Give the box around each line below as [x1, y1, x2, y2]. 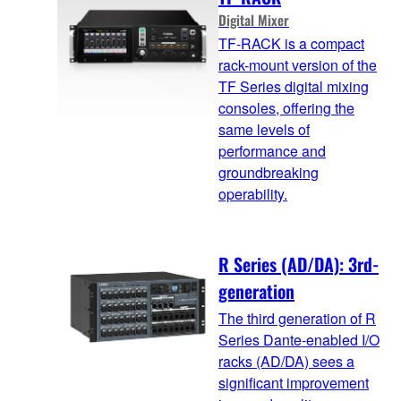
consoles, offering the [218, 98, 354, 119]
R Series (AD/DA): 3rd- [218, 250, 379, 277]
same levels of [218, 119, 310, 141]
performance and [218, 141, 326, 162]
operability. [218, 183, 287, 205]
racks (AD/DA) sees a [218, 350, 354, 371]
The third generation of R [218, 307, 376, 328]
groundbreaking [218, 162, 319, 183]
